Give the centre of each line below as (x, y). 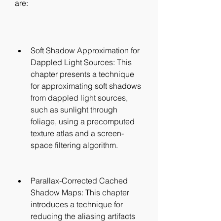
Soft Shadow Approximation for (85, 50)
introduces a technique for (77, 204)
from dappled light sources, (79, 98)
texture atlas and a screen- (77, 133)
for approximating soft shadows (86, 86)
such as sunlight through (74, 110)
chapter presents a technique (82, 74)
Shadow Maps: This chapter (80, 192)
